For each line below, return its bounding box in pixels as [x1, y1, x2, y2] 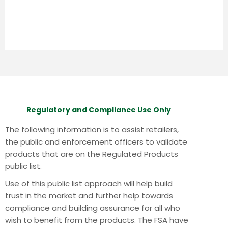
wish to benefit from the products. [5, 215, 138, 226]
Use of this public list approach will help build [5, 178, 173, 189]
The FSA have [138, 215, 188, 226]
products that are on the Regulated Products [5, 149, 178, 160]
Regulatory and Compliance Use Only [26, 105, 171, 116]
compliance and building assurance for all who [5, 203, 180, 214]
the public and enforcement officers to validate [5, 136, 187, 148]
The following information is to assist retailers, [5, 124, 179, 135]
